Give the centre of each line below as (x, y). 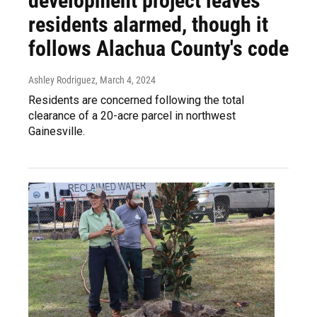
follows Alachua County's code (158, 48)
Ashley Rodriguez (62, 80)
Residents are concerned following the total (136, 100)
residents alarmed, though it (148, 24)
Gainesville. (57, 131)
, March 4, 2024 (126, 80)
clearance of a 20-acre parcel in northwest (132, 115)
